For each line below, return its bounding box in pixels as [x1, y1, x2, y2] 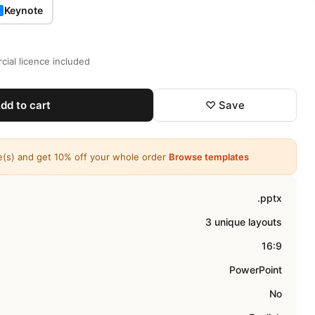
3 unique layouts [205, 216, 283, 228]
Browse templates [169, 151, 250, 162]
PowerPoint [229, 264, 283, 276]
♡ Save [205, 98, 245, 112]
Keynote [4, 4, 43, 16]
